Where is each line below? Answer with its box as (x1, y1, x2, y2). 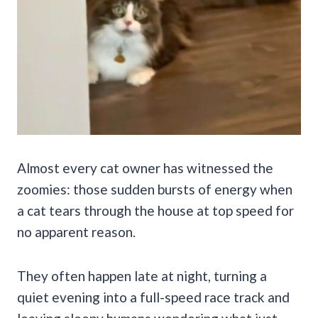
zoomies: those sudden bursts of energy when (17, 180, 292, 197)
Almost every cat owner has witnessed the (17, 159, 273, 176)
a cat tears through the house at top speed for (17, 202, 294, 219)
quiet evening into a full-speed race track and (17, 288, 290, 305)
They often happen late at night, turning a (17, 267, 267, 284)
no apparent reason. (17, 223, 136, 240)
